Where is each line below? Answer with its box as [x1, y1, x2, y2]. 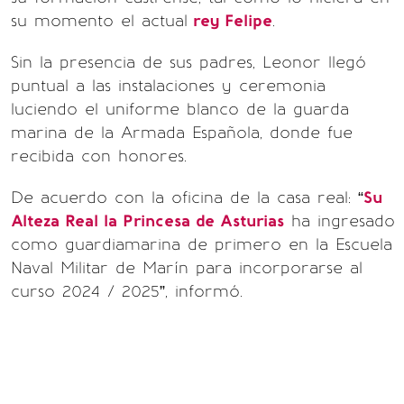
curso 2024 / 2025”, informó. [11, 281, 243, 301]
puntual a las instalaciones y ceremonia [11, 76, 326, 96]
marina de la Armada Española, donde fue [11, 123, 353, 142]
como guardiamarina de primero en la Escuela [11, 234, 392, 254]
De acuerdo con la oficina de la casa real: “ [11, 188, 363, 207]
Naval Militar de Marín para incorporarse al [11, 258, 363, 278]
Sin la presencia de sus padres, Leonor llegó [11, 52, 366, 72]
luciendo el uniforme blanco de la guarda [11, 99, 349, 119]
